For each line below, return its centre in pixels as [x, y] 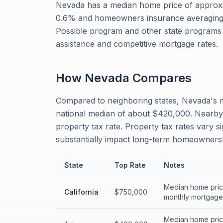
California [81, 192]
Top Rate [130, 165]
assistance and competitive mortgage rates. [137, 44]
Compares [161, 78]
